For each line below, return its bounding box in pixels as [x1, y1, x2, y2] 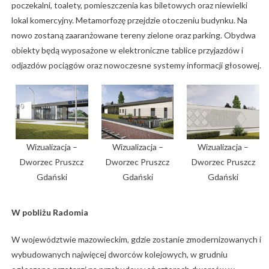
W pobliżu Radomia [11, 207, 88, 217]
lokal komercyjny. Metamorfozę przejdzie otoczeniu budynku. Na [11, 15, 247, 26]
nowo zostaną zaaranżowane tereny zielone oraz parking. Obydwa [11, 30, 256, 41]
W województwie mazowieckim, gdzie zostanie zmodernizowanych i [11, 234, 261, 244]
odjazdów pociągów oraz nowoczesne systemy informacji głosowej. [11, 60, 261, 71]
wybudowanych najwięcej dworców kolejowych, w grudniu [11, 249, 228, 259]
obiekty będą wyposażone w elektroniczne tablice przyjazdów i [11, 45, 243, 56]
